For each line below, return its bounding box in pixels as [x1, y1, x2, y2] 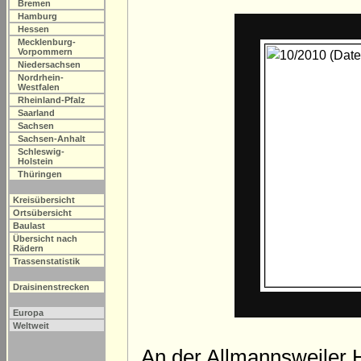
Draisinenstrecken [13, 282, 89, 292]
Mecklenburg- [18, 37, 76, 47]
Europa [13, 308, 44, 317]
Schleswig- [18, 147, 64, 156]
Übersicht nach [13, 234, 77, 243]
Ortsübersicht [13, 208, 72, 218]
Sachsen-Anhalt [18, 134, 85, 143]
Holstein [18, 156, 53, 166]
